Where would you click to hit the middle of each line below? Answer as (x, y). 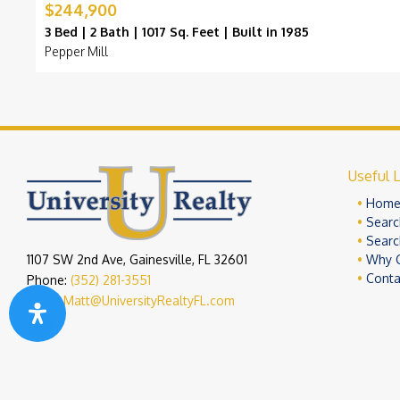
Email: (45, 301)
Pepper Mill (76, 52)
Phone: (49, 280)
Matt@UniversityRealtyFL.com (149, 301)
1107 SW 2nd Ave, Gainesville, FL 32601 (137, 260)
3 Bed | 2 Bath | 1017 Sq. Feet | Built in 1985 (177, 32)
